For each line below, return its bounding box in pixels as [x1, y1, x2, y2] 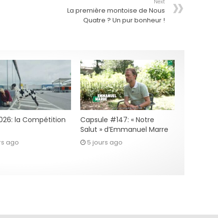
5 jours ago [87, 138, 123, 147]
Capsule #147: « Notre [80, 115, 154, 125]
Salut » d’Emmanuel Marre [80, 125, 168, 134]
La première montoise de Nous [67, 5, 165, 15]
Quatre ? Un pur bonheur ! [83, 15, 165, 25]
